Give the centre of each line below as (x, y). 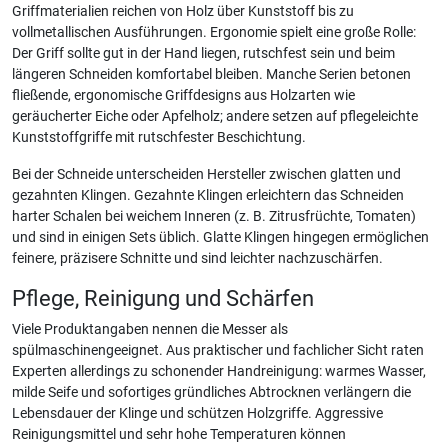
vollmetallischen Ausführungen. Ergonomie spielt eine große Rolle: (214, 32)
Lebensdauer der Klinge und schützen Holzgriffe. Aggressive (197, 413)
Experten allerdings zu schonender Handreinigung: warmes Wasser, (219, 371)
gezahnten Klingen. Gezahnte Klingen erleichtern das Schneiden (208, 195)
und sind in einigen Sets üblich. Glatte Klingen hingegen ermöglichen (220, 237)
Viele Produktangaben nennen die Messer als (150, 329)
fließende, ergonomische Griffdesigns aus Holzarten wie (183, 95)
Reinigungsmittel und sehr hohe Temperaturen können (179, 434)
